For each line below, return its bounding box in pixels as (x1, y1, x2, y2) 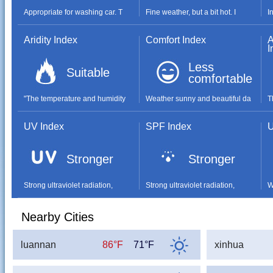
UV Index (23, 121, 64, 132)
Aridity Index (23, 35, 77, 45)
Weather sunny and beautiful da (145, 94, 251, 103)
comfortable (188, 72, 252, 85)
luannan (20, 239, 56, 250)
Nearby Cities (21, 210, 94, 224)
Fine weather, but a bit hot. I (145, 8, 236, 16)
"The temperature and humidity (23, 94, 126, 103)
